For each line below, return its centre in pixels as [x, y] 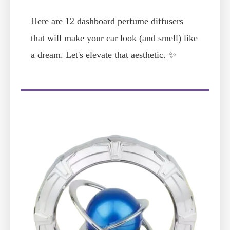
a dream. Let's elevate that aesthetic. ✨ [103, 55]
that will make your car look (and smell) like [114, 38]
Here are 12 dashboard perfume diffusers [107, 21]
